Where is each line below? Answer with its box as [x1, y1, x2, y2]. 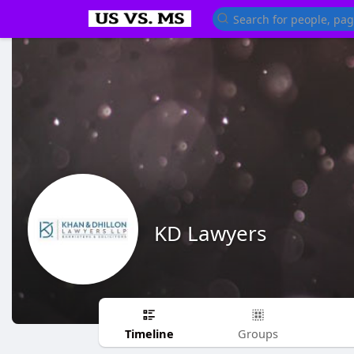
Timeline [124, 325, 174, 341]
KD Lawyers [154, 219, 266, 247]
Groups [238, 325, 279, 341]
